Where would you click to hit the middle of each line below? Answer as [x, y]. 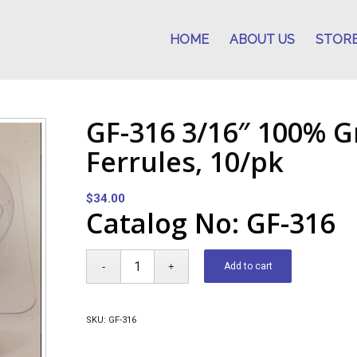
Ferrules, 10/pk [185, 162]
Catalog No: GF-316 [211, 223]
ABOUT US [263, 39]
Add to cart [248, 266]
